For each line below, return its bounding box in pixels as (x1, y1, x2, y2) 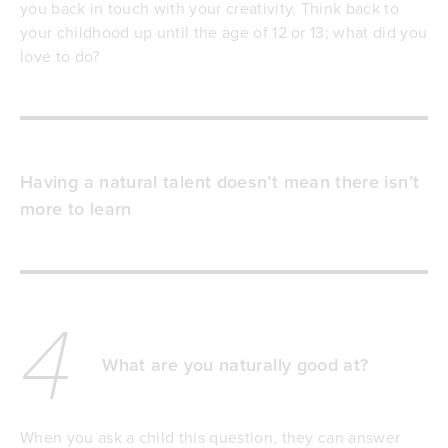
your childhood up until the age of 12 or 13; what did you (20, 21, 428, 44)
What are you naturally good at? (102, 352, 369, 378)
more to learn (20, 196, 132, 222)
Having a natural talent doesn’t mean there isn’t (20, 169, 420, 195)
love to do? (20, 45, 100, 68)
